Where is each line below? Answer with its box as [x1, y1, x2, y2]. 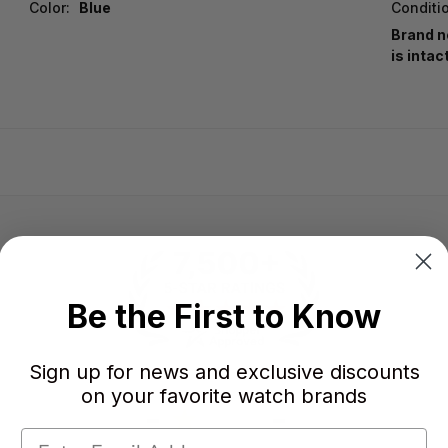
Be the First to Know [67, 296, 381, 336]
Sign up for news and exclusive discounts [28, 359, 420, 384]
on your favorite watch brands [81, 383, 367, 408]
